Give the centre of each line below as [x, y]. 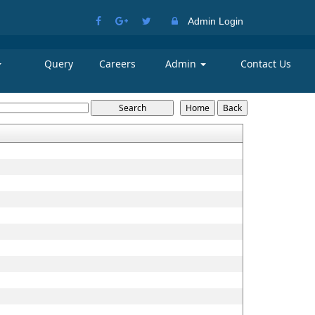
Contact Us [266, 64]
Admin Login [216, 21]
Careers [117, 64]
